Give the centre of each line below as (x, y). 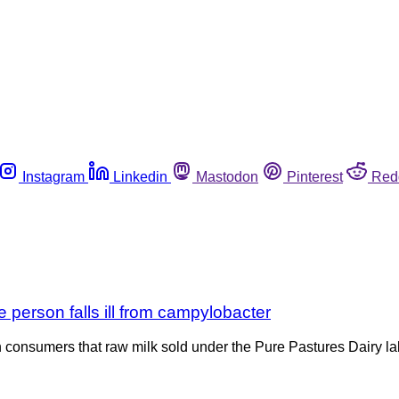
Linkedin (140, 176)
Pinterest (315, 176)
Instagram (53, 176)
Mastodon (227, 176)
